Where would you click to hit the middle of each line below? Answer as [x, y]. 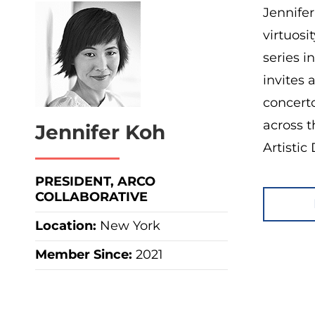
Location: [67, 226]
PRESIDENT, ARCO [95, 181]
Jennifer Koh [100, 132]
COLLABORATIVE [91, 197]
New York [130, 226]
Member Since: [85, 255]
